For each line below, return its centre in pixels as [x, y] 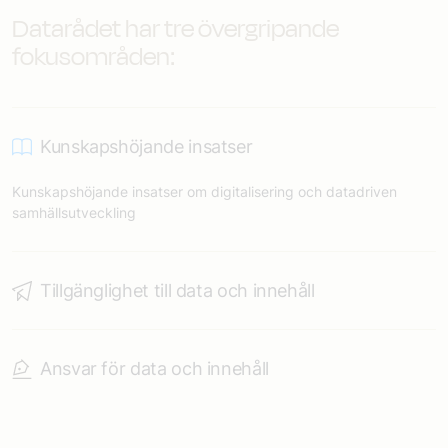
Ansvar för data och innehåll [154, 368]
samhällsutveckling [74, 212]
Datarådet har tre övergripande [175, 28]
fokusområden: [93, 56]
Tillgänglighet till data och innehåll [177, 290]
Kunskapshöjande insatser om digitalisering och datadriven [204, 191]
